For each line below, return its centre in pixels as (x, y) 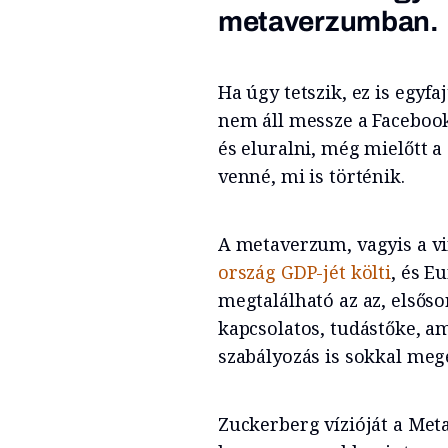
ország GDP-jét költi (304, 271)
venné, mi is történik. (313, 175)
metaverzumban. (328, 21)
